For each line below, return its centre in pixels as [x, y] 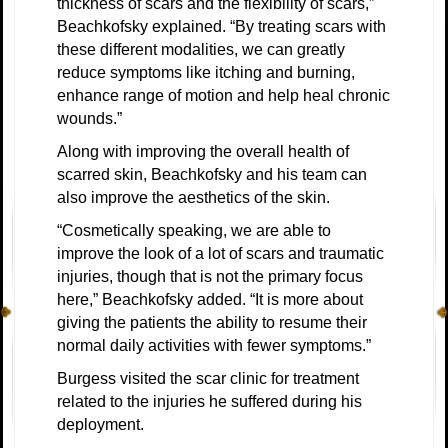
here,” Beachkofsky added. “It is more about [210, 299]
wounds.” [89, 118]
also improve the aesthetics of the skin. [193, 197]
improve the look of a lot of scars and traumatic [220, 253]
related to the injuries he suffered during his [209, 401]
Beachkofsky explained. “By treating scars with [221, 26]
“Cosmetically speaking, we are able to [194, 230]
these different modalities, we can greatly [201, 49]
